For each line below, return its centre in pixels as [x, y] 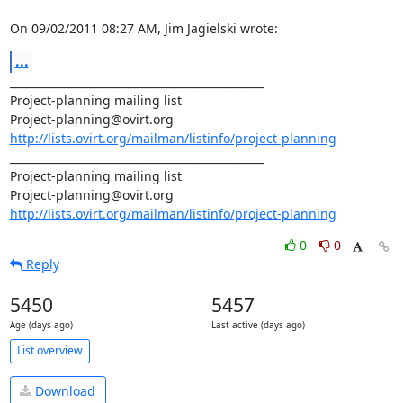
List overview [49, 351]
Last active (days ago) [258, 325]
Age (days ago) [41, 325]
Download [63, 391]
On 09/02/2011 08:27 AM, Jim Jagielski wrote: [143, 28]
